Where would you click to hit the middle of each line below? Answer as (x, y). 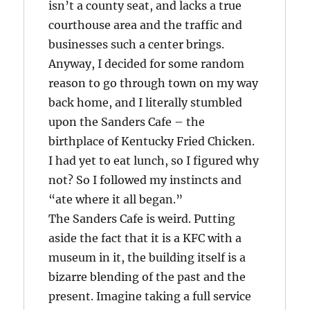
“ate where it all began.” (116, 200)
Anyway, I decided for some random (147, 64)
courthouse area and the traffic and (146, 25)
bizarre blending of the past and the (147, 277)
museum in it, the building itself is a (147, 258)
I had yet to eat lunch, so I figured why (154, 161)
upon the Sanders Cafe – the (127, 122)
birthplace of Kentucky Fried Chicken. (152, 142)
